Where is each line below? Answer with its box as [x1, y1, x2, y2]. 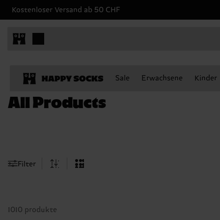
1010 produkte [8, 206, 57, 214]
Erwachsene [141, 74, 183, 82]
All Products [8, 91, 106, 110]
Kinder [194, 74, 217, 82]
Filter [18, 160, 36, 168]
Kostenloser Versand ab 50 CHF [12, 5, 120, 14]
